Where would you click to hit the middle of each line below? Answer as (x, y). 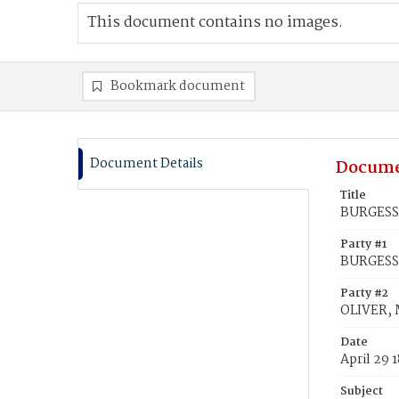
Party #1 (363, 244)
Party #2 (364, 293)
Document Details (147, 164)
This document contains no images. (215, 23)
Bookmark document (178, 86)
